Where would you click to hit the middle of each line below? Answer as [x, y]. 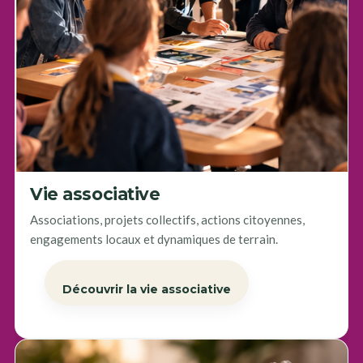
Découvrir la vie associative [146, 289]
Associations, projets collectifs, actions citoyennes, [167, 219]
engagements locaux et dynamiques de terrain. [154, 239]
